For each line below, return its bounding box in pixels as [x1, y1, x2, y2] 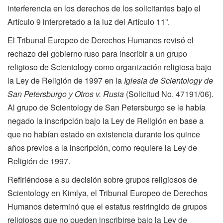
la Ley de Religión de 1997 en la [7, 74, 122, 86]
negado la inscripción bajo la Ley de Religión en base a [7, 114, 204, 126]
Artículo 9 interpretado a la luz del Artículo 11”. [7, 15, 170, 27]
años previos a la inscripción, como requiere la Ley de [7, 141, 197, 153]
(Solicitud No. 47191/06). [124, 88, 214, 100]
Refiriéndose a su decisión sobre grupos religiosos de [7, 173, 197, 185]
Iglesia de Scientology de [122, 74, 213, 86]
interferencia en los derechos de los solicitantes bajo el [7, 2, 201, 14]
